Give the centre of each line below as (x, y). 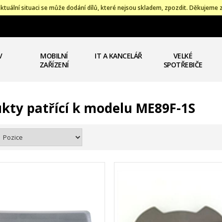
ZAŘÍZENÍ (54, 65)
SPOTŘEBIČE (183, 65)
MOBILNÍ (54, 56)
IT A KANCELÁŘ (118, 56)
